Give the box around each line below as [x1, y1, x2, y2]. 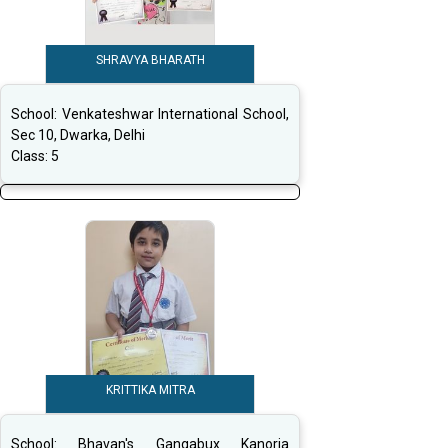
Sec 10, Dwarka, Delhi [11, 127, 145, 144]
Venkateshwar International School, [61, 106, 290, 123]
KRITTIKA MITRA [105, 383, 195, 398]
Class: [11, 148, 51, 165]
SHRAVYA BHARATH [95, 53, 205, 68]
